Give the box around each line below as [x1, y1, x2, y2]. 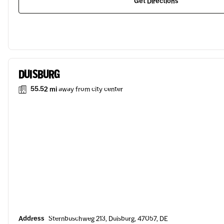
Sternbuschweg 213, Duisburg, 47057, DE [48, 214, 168, 223]
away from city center [58, 85, 123, 93]
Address [18, 214, 44, 223]
